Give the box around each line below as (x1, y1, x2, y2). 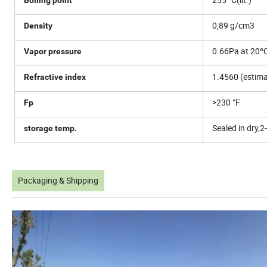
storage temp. (24, 123, 77, 133)
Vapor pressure (24, 46, 82, 56)
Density (24, 20, 52, 30)
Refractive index (24, 72, 86, 82)
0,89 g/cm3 (212, 19, 254, 31)
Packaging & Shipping (18, 174, 98, 186)
